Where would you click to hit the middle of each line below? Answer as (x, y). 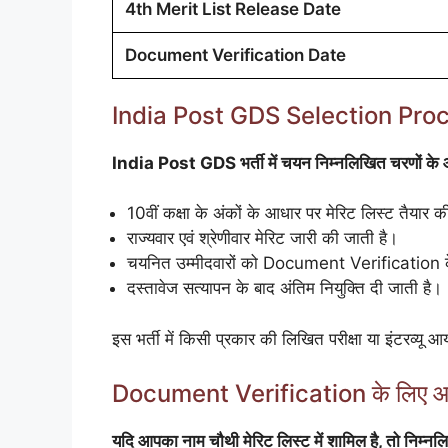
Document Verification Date (235, 54)
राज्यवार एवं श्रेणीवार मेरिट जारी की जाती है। (262, 238)
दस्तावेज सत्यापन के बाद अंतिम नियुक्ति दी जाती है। (284, 288)
